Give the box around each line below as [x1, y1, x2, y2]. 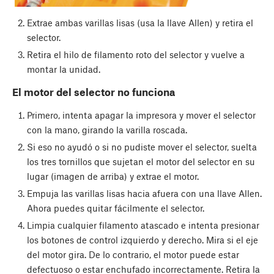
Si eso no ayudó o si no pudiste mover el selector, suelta [26, 141, 257, 152]
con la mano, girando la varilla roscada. [26, 124, 187, 135]
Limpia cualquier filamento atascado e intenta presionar [26, 220, 259, 231]
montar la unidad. [26, 63, 100, 75]
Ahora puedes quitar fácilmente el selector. [26, 202, 204, 213]
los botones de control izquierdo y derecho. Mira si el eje [26, 234, 258, 246]
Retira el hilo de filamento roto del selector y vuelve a [26, 48, 245, 60]
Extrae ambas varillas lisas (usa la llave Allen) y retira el [26, 17, 253, 28]
